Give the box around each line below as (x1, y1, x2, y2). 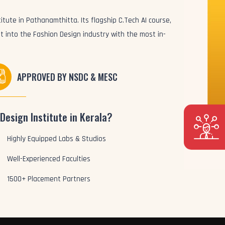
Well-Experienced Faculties (7, 154, 91, 164)
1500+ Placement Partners (7, 174, 91, 184)
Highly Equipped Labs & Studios (7, 134, 106, 144)
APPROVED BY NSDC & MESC (17, 70, 118, 83)
